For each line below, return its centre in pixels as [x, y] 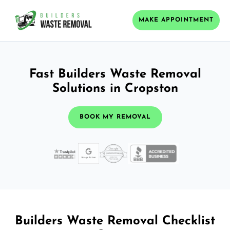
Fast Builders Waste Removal [115, 74]
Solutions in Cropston [115, 89]
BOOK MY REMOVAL [115, 117]
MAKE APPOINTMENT [176, 20]
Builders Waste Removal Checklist [115, 221]
